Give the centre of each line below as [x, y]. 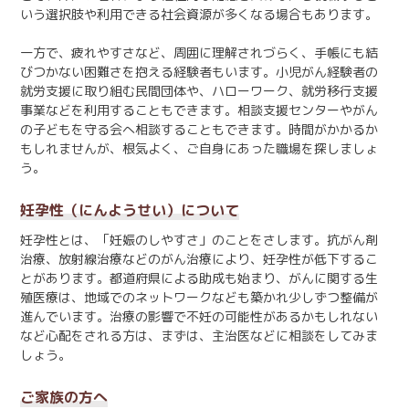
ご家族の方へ [64, 397]
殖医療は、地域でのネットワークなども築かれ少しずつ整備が [199, 297]
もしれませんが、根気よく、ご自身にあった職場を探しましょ [199, 148]
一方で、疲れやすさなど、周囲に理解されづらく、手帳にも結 [199, 52]
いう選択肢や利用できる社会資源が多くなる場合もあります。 [199, 14]
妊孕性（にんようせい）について [130, 210]
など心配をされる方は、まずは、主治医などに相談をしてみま [199, 335]
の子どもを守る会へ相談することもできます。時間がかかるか [199, 129]
